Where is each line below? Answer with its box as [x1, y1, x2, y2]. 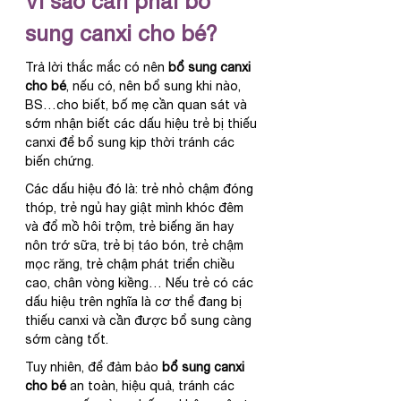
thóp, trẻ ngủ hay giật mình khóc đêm [25, 200, 247, 216]
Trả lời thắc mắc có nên [25, 60, 168, 75]
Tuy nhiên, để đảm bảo [25, 360, 162, 375]
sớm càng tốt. [25, 332, 108, 347]
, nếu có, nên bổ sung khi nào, [66, 79, 244, 94]
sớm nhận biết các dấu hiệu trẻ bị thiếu [25, 116, 260, 132]
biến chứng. [25, 154, 94, 169]
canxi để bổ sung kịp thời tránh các [25, 135, 238, 150]
